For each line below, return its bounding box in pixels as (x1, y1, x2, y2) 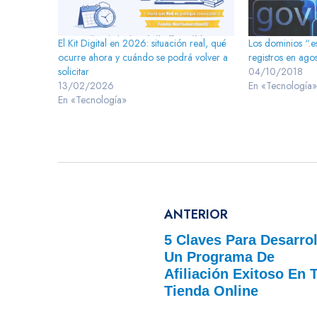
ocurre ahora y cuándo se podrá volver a (58, 50, 228, 65)
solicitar (58, 64, 89, 79)
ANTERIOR (164, 205, 228, 224)
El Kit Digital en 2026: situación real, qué (58, 36, 226, 51)
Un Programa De (164, 249, 275, 265)
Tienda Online (164, 283, 258, 299)
